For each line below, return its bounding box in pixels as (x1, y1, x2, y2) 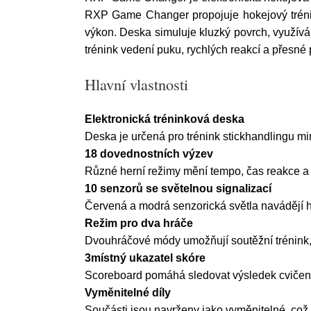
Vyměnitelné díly (85, 287, 171, 299)
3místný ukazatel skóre (85, 252, 205, 264)
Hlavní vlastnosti (85, 74, 188, 94)
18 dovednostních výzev (85, 148, 213, 160)
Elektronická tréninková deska (85, 113, 244, 125)
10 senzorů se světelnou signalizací (85, 183, 271, 194)
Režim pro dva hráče (85, 217, 193, 229)
